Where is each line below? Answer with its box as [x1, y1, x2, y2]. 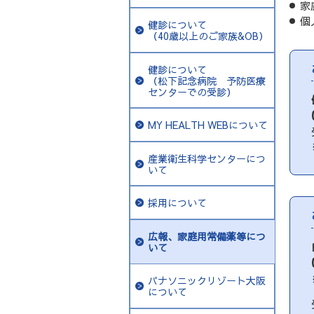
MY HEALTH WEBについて [147, 118, 268, 132]
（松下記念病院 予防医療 [147, 73, 266, 88]
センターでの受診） [147, 84, 236, 99]
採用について [147, 196, 207, 210]
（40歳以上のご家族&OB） [147, 29, 268, 43]
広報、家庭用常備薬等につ [147, 228, 266, 243]
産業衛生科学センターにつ [147, 151, 266, 165]
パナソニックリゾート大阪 [147, 273, 266, 287]
